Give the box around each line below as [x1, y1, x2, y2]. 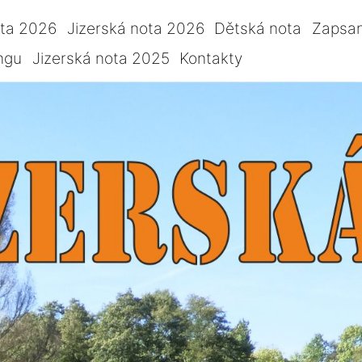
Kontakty [179, 48, 243, 69]
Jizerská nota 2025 [32, 48, 170, 69]
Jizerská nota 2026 [66, 18, 204, 38]
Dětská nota [214, 18, 302, 38]
